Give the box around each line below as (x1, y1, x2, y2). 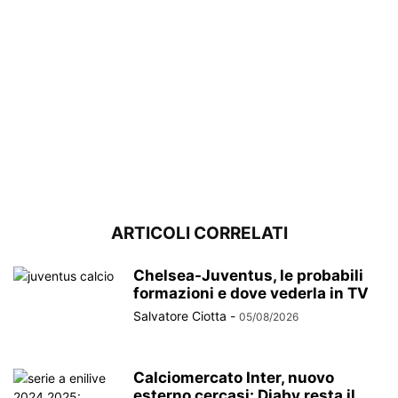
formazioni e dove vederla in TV (133, 283, 369, 302)
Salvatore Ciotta (133, 307, 227, 323)
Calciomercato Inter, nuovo (133, 368, 334, 386)
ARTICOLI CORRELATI (110, 222, 288, 243)
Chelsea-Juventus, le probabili (133, 266, 363, 284)
